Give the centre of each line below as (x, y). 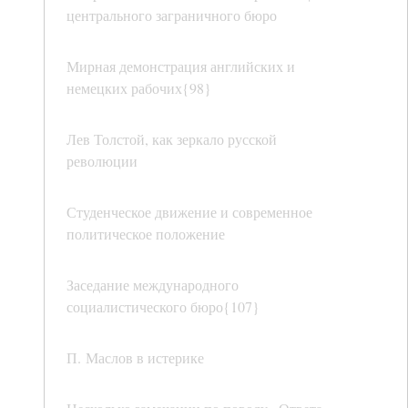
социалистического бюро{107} (163, 307)
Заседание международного (153, 285)
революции (102, 161)
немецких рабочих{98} (139, 88)
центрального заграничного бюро (172, 15)
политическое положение (146, 234)
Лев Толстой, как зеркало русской (172, 139)
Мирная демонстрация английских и (181, 66)
